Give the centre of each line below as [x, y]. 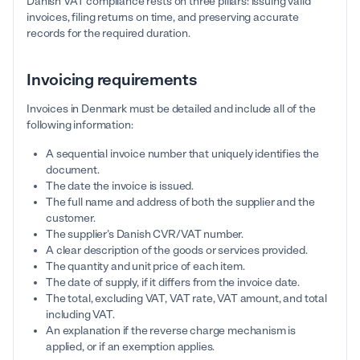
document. [73, 170]
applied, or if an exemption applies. [131, 347]
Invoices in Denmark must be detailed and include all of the [171, 109]
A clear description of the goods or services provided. [177, 251]
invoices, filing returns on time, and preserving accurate [163, 18]
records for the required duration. [108, 34]
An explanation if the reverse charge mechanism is [171, 331]
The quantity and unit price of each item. [145, 267]
